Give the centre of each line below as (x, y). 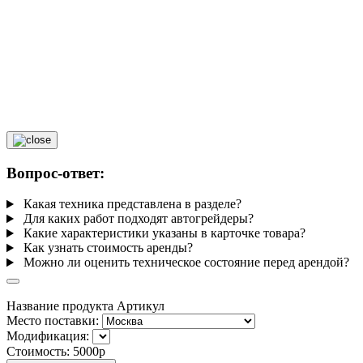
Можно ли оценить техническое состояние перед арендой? (186, 263)
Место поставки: (54, 321)
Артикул (141, 306)
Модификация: (49, 336)
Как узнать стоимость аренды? (108, 248)
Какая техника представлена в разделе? (132, 204)
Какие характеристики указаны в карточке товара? (164, 233)
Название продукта (60, 306)
